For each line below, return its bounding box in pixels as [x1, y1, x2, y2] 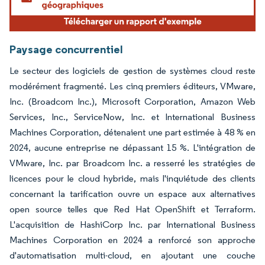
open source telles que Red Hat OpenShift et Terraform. [9, 203, 256, 215]
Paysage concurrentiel [9, 41, 123, 56]
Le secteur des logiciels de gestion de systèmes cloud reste [9, 64, 256, 76]
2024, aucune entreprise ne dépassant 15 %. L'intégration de [9, 141, 256, 153]
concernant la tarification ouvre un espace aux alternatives [9, 188, 256, 199]
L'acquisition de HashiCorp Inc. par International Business [9, 218, 256, 230]
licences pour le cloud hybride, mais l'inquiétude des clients [9, 172, 256, 184]
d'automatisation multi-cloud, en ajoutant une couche [9, 249, 256, 261]
